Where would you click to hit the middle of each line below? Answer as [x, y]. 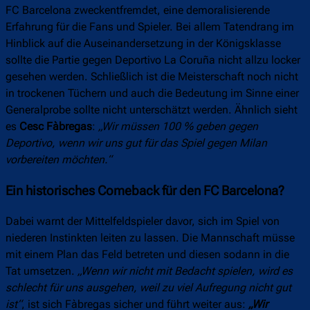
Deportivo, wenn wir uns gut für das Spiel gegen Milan [136, 143]
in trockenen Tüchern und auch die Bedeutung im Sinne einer [152, 93]
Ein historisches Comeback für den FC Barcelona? [145, 191]
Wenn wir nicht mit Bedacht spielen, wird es [187, 271]
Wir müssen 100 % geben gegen [180, 127]
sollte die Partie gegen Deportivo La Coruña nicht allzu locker [153, 60]
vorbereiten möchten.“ [58, 160]
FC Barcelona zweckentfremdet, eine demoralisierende [138, 10]
